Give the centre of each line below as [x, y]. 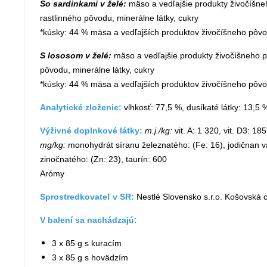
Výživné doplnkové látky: [91, 131]
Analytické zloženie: [82, 107]
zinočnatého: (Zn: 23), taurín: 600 [103, 159]
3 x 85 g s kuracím [87, 243]
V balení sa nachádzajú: [89, 220]
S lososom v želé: [76, 55]
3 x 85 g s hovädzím [90, 257]
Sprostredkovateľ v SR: [88, 197]
